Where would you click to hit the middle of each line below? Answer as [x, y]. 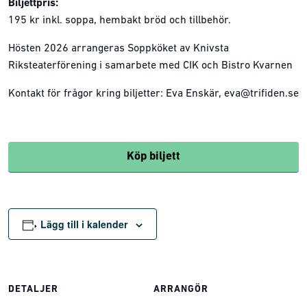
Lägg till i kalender [84, 224]
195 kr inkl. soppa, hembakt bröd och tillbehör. [120, 20]
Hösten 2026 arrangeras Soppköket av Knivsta [119, 48]
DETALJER [33, 289]
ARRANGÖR [181, 289]
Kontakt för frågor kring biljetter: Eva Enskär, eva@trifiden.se [153, 94]
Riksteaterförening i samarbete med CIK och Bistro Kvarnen [150, 65]
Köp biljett [153, 156]
